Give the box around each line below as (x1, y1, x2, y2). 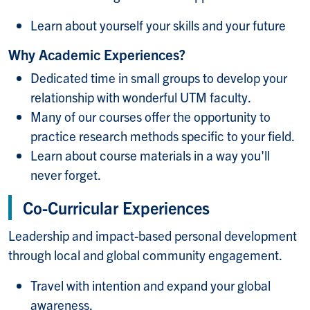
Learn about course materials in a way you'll (30, 146, 270, 163)
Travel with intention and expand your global (30, 276, 271, 293)
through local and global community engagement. (8, 246, 282, 263)
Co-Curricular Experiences (23, 196, 214, 218)
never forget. (30, 165, 101, 183)
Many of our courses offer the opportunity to (30, 107, 271, 125)
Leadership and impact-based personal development (8, 226, 297, 244)
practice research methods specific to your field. (30, 127, 295, 144)
